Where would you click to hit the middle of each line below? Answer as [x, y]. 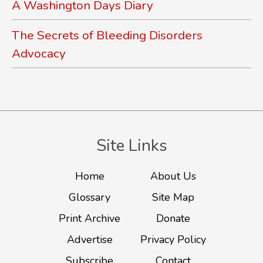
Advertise [90, 240]
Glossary [90, 198]
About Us [173, 176]
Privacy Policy [173, 240]
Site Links [131, 146]
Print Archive [90, 219]
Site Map [173, 198]
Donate [173, 219]
